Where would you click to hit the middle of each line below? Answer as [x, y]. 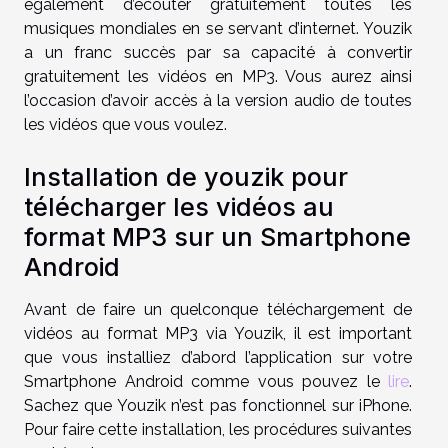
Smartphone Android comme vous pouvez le [206, 381]
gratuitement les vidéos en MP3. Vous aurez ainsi [218, 76]
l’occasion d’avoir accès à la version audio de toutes [218, 100]
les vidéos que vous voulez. [125, 124]
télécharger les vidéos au [179, 206]
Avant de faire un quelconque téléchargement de [218, 309]
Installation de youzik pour [186, 176]
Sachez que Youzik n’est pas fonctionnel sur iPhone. [218, 405]
